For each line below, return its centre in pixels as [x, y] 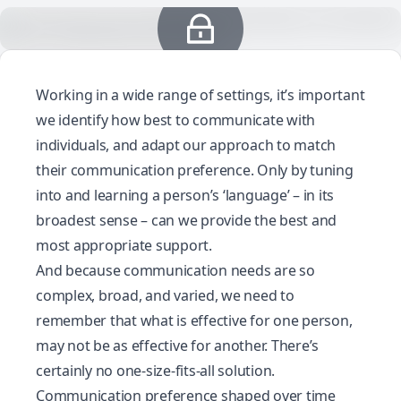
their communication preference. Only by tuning [195, 170]
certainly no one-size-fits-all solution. [155, 371]
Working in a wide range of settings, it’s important [200, 95]
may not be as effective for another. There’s [177, 346]
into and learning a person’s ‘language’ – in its [185, 195]
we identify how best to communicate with [175, 120]
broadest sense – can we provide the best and [186, 220]
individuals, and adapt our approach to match [186, 145]
